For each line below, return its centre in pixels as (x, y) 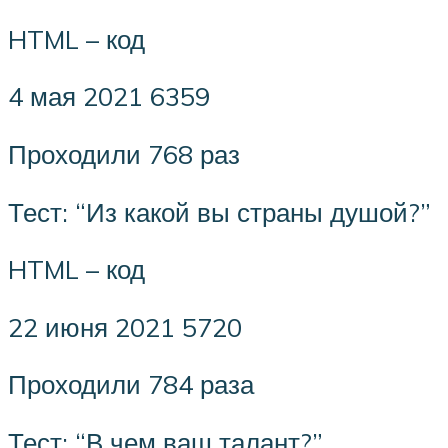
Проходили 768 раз (124, 153)
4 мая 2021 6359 (109, 96)
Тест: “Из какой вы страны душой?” (219, 211)
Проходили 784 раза (131, 384)
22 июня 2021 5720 (125, 326)
